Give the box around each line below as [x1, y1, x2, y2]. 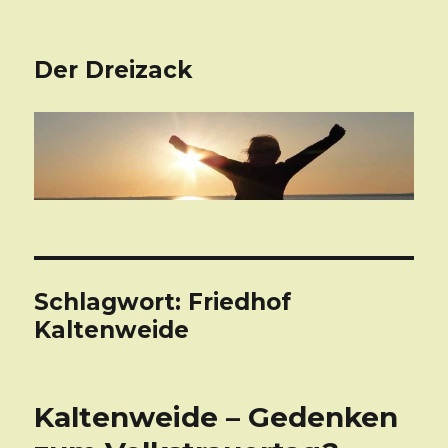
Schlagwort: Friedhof [34, 288, 292, 317]
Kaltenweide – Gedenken [34, 400, 399, 435]
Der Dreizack [34, 56, 193, 84]
